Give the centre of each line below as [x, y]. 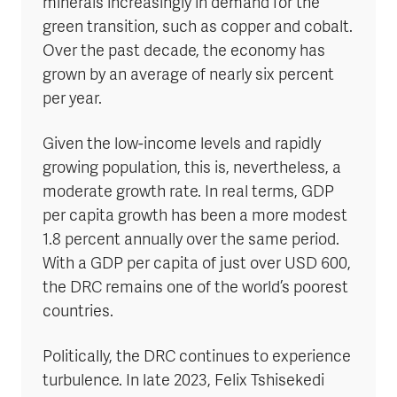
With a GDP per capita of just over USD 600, [197, 265]
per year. [72, 100]
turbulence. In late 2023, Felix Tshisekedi [183, 382]
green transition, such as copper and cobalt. [198, 28]
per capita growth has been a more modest [195, 217]
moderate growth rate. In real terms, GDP [188, 193]
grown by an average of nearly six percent [188, 76]
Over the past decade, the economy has [184, 52]
